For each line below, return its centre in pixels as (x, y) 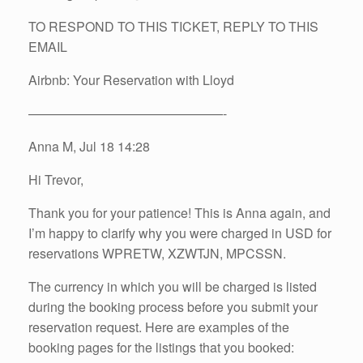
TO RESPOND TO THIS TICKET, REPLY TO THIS (173, 26)
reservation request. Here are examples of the (159, 327)
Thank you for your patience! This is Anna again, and (179, 212)
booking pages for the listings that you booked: (161, 347)
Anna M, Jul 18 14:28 (89, 146)
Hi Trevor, (56, 179)
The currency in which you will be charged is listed (173, 286)
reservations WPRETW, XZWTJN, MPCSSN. (157, 253)
